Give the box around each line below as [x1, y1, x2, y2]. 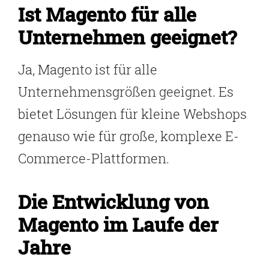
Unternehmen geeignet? [18, 24, 237, 50]
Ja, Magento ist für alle [18, 61, 157, 79]
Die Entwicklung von [18, 188, 209, 214]
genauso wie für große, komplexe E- [18, 127, 239, 145]
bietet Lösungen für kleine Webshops [18, 105, 247, 123]
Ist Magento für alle [18, 1, 196, 28]
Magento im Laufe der [18, 211, 219, 237]
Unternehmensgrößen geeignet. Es [18, 83, 234, 101]
